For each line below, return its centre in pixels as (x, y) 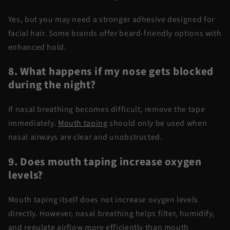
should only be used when (157, 123)
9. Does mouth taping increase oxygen (105, 162)
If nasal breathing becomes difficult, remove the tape (107, 110)
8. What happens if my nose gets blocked (111, 72)
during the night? (52, 85)
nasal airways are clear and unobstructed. (85, 137)
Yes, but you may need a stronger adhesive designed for (111, 19)
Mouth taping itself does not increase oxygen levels (103, 199)
